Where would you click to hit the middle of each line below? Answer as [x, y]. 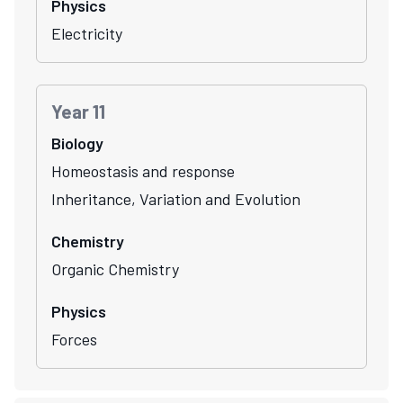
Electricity [87, 33]
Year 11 [78, 111]
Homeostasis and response [143, 170]
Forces [74, 339]
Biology [77, 143]
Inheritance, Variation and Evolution [176, 198]
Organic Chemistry [115, 269]
